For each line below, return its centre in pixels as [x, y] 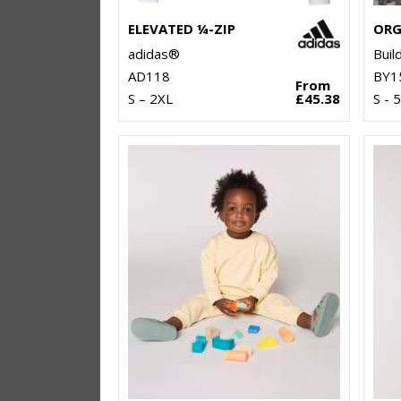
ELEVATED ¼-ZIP [182, 29]
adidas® [154, 54]
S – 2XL [150, 99]
